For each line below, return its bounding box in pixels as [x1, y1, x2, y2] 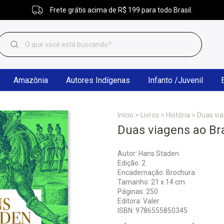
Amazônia [13, 75, 48, 85]
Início [117, 111, 133, 119]
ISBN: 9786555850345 [117, 206, 187, 214]
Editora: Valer [117, 197, 159, 205]
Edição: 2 [117, 159, 145, 167]
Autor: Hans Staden [117, 149, 179, 157]
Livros [140, 111, 159, 119]
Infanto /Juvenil [148, 75, 203, 85]
